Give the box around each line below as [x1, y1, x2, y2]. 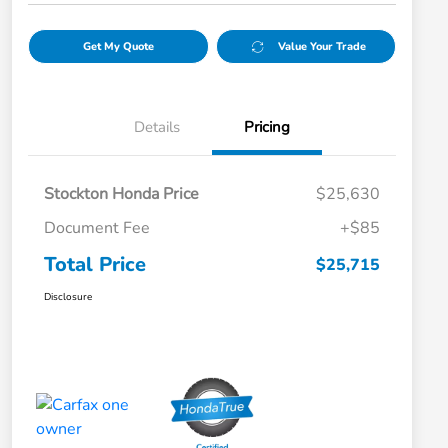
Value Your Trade [278, 39, 367, 55]
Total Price [44, 251, 146, 279]
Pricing [244, 117, 290, 138]
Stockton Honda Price [44, 183, 199, 206]
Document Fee [44, 217, 150, 240]
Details [134, 117, 180, 138]
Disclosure [44, 290, 92, 305]
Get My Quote [82, 39, 154, 55]
